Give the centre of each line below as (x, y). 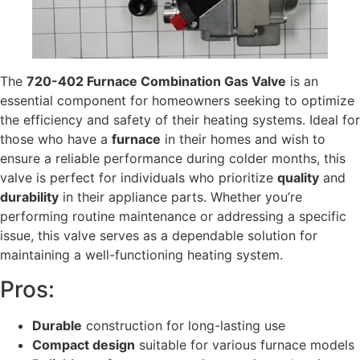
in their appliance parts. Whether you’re (180, 197)
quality (298, 178)
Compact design (84, 344)
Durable (57, 325)
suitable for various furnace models (245, 344)
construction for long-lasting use (184, 325)
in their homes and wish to (243, 139)
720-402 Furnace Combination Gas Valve (156, 82)
